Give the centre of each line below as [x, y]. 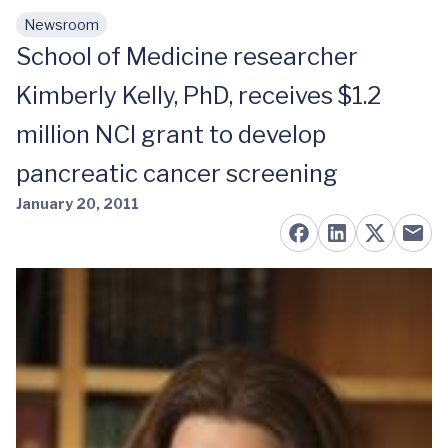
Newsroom [61, 24]
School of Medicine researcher [187, 56]
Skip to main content [111, 34]
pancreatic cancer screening [177, 173]
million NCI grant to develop [171, 134]
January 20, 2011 [77, 203]
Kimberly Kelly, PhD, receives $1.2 [199, 95]
